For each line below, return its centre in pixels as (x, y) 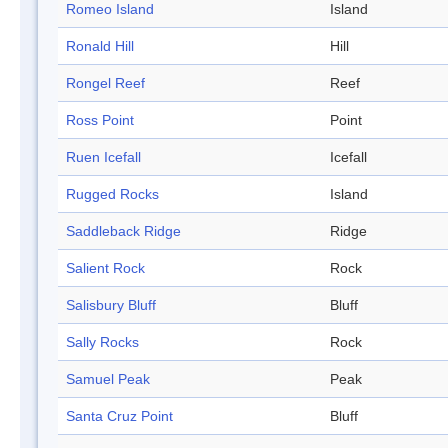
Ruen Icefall (103, 157)
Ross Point (100, 120)
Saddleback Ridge (123, 231)
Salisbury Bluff (111, 305)
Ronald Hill (100, 46)
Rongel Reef (105, 83)
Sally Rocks (102, 342)
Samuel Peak (108, 379)
